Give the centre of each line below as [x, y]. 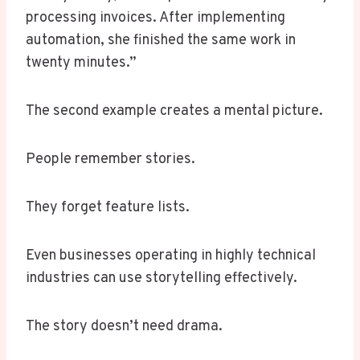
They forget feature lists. [108, 208]
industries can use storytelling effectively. [162, 279]
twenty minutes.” [81, 63]
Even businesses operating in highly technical [171, 256]
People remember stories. [110, 160]
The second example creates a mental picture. [174, 112]
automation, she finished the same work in [161, 41]
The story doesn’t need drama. [124, 327]
